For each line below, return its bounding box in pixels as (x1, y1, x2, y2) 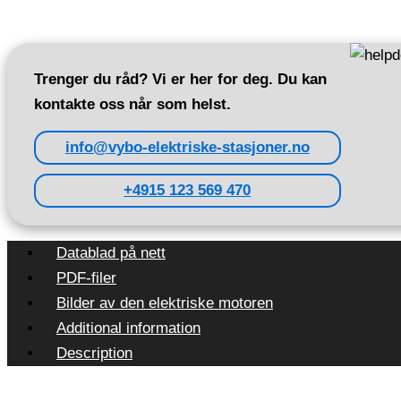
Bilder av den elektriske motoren (56, 294, 273, 312)
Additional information (56, 320, 200, 337)
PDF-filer (56, 269, 116, 287)
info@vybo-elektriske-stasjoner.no (64, 139, 310, 157)
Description (56, 345, 132, 363)
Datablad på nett (56, 244, 166, 262)
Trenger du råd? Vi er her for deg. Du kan (34, 71, 327, 89)
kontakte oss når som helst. (34, 96, 231, 114)
